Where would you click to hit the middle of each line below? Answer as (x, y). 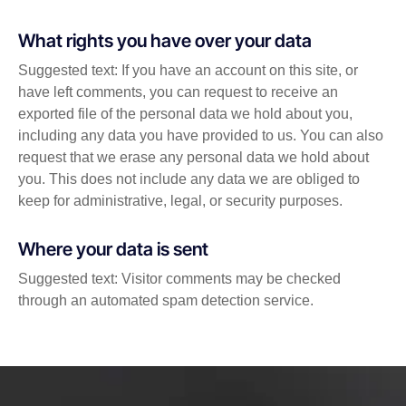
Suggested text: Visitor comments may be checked (179, 279)
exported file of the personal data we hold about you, (185, 114)
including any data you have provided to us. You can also (201, 136)
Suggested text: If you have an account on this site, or (188, 71)
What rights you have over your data (165, 41)
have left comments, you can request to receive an (178, 92)
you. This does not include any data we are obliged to (189, 179)
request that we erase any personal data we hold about (193, 158)
